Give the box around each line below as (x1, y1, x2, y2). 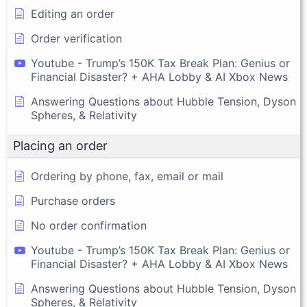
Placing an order (13, 138, 108, 153)
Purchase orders (31, 194, 115, 208)
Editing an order (31, 7, 114, 21)
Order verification (31, 32, 122, 46)
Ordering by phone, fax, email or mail (31, 169, 223, 184)
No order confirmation (31, 219, 147, 233)
